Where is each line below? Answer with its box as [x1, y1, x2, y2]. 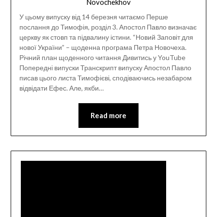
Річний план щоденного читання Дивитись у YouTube [19, 53, 186, 62]
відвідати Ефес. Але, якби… [19, 83, 104, 92]
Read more [91, 110, 126, 120]
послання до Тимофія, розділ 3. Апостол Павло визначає [19, 22, 197, 31]
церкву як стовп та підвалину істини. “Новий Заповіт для [19, 32, 193, 41]
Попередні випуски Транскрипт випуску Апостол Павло [19, 63, 191, 72]
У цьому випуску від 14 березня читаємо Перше [19, 12, 168, 21]
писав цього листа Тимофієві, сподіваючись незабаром [19, 73, 192, 82]
